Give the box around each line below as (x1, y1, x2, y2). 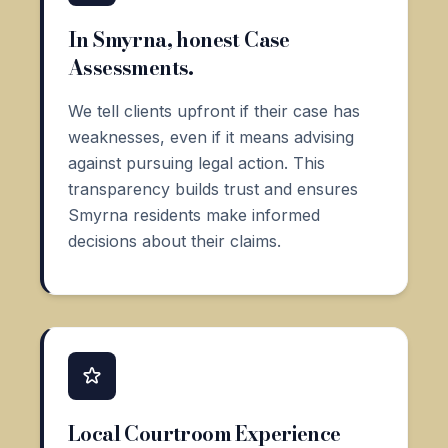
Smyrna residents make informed (68, 204, 320, 225)
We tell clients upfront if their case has (68, 100, 360, 121)
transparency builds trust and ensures (68, 178, 358, 199)
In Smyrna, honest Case (68, 23, 290, 55)
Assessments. (68, 51, 194, 83)
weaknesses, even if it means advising (68, 126, 354, 147)
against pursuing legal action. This (68, 152, 325, 173)
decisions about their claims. (68, 230, 281, 251)
